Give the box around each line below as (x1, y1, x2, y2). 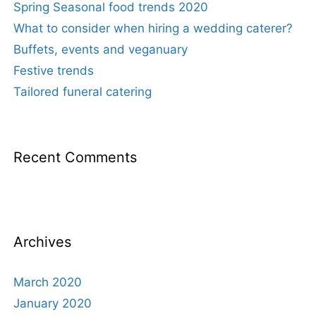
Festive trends (13, 63, 94, 78)
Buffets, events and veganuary (13, 42, 188, 56)
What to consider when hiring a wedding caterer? (13, 21, 293, 35)
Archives (13, 233, 71, 250)
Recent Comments (13, 149, 137, 166)
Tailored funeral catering (13, 85, 152, 99)
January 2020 (13, 296, 92, 310)
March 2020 (13, 275, 82, 289)
